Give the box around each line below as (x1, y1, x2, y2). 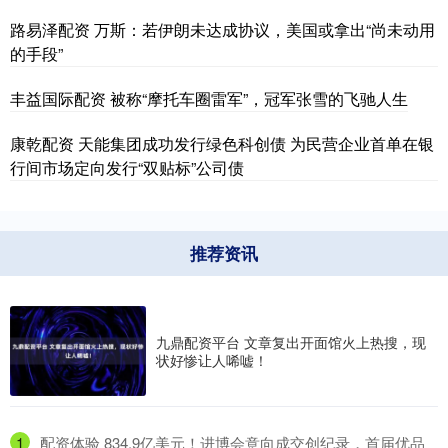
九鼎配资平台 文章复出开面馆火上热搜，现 (156, 332, 426, 353)
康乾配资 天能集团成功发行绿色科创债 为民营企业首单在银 (10, 131, 434, 155)
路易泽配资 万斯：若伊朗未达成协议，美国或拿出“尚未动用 (10, 17, 435, 41)
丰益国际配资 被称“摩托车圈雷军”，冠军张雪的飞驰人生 (10, 86, 408, 110)
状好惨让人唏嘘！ (156, 350, 268, 371)
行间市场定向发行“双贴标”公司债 (10, 155, 244, 179)
